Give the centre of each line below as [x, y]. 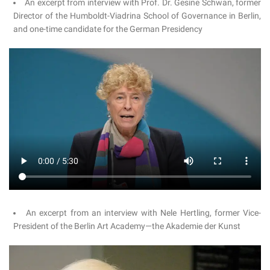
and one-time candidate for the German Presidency [108, 29]
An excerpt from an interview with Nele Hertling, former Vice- [144, 213]
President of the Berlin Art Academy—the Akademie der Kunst [127, 226]
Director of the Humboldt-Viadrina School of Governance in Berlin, [137, 16]
